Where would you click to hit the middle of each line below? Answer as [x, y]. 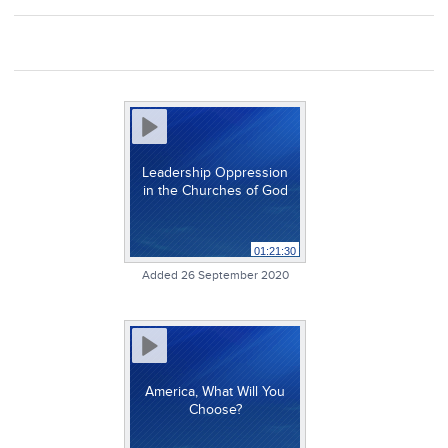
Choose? [215, 409]
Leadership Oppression [215, 172]
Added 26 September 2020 [215, 275]
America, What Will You [215, 391]
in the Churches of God [215, 190]
